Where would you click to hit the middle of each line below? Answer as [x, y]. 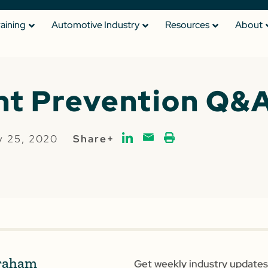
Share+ [93, 139]
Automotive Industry [95, 25]
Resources [187, 25]
